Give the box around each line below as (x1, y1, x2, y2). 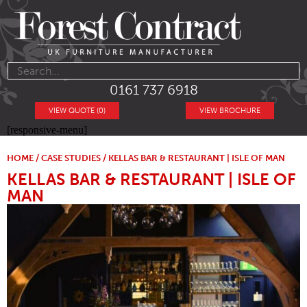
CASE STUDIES (41, 153, 101, 164)
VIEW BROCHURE (199, 106, 260, 116)
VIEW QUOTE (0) (49, 106, 106, 116)
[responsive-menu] (7, 124, 87, 136)
